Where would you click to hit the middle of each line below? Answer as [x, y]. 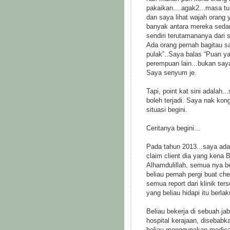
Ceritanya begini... [173, 128]
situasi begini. [167, 110]
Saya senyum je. [171, 73]
